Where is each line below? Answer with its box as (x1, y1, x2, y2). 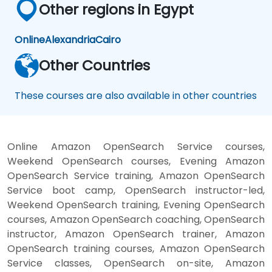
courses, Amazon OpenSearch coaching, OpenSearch (7, 212, 265, 226)
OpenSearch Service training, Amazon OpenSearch (7, 168, 265, 183)
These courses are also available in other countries (15, 88, 257, 103)
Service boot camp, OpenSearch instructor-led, (7, 183, 265, 197)
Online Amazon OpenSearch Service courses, (7, 139, 265, 154)
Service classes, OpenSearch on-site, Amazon (7, 256, 265, 270)
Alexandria (45, 32, 95, 47)
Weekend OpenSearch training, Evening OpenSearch (7, 197, 265, 212)
